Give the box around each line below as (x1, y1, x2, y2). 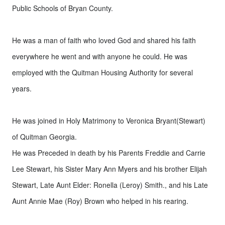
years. (12, 83, 32, 93)
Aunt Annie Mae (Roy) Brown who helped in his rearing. (12, 196, 188, 206)
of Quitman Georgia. (12, 132, 77, 142)
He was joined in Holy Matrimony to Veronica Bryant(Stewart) (12, 116, 205, 126)
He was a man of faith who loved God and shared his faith (12, 35, 196, 45)
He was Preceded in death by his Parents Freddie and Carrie (12, 148, 205, 158)
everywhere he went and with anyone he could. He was (12, 51, 187, 61)
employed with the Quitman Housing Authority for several (12, 67, 193, 77)
